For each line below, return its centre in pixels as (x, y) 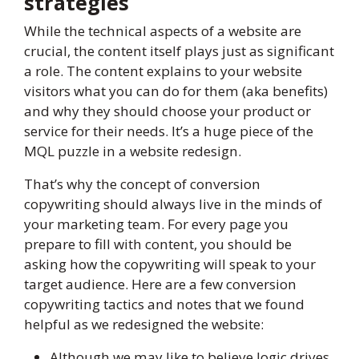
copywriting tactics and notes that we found (164, 305)
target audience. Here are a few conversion (160, 284)
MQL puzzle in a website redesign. (133, 151)
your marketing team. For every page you (156, 224)
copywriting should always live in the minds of (173, 204)
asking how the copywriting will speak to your (170, 264)
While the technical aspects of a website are (163, 31)
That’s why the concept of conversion (142, 184)
